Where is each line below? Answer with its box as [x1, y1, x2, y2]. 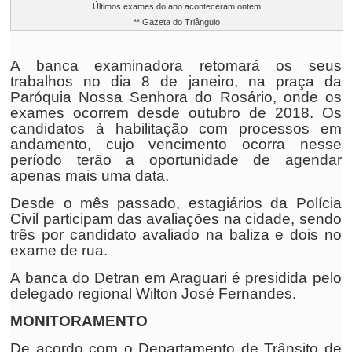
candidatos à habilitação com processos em [10, 120, 342, 137]
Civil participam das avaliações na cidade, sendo [10, 211, 342, 227]
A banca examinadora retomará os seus [10, 57, 342, 74]
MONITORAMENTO [10, 313, 148, 329]
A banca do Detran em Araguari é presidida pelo [10, 269, 342, 286]
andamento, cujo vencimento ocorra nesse [10, 136, 342, 152]
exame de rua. [10, 242, 108, 258]
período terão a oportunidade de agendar [10, 152, 342, 168]
